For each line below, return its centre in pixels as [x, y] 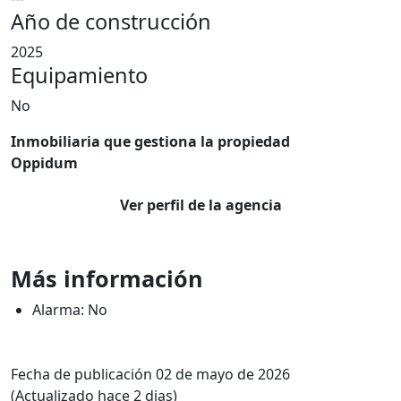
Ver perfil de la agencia [200, 205]
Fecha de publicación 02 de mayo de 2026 [150, 374]
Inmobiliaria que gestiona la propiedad [150, 141]
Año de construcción [111, 21]
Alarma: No [70, 310]
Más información [107, 278]
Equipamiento [79, 75]
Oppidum [44, 163]
